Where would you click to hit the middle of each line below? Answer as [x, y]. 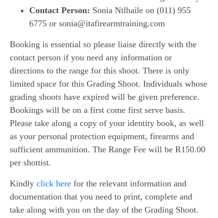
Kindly [23, 183]
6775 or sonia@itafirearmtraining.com [97, 23]
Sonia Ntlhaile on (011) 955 [140, 10]
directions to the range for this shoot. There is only [100, 70]
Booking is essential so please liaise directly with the [103, 44]
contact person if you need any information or [91, 57]
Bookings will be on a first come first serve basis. [98, 110]
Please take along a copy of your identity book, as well [107, 123]
